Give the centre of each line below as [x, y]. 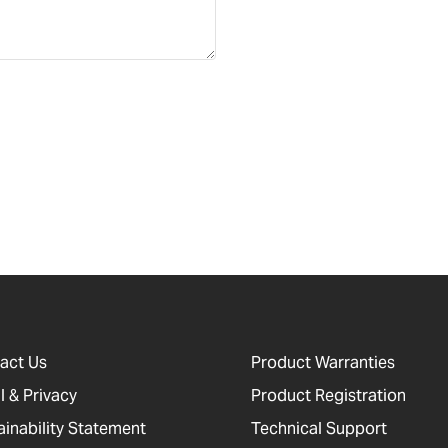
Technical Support [318, 429]
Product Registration [328, 396]
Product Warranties [322, 363]
